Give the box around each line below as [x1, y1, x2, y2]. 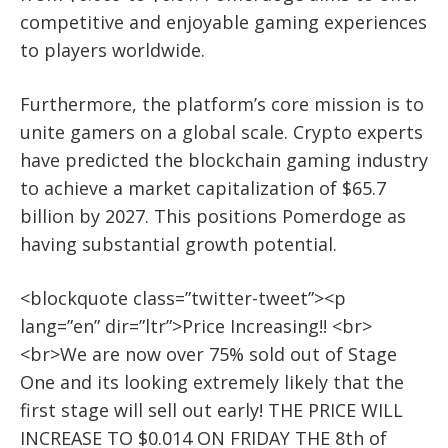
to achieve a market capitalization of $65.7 [20, 175, 386, 200]
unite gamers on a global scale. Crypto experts [20, 119, 423, 144]
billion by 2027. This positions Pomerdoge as [20, 203, 406, 228]
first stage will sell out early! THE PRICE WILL [20, 397, 403, 422]
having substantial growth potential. [20, 231, 337, 256]
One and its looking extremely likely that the [20, 369, 404, 394]
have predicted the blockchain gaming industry [20, 147, 428, 172]
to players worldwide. [20, 37, 205, 62]
